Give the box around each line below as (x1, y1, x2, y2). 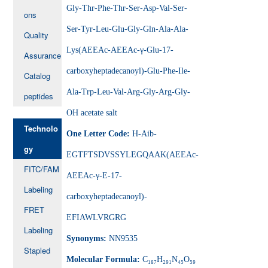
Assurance (24, 49, 62, 61)
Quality (24, 29, 49, 41)
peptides (24, 90, 54, 102)
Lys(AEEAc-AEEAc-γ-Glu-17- (66, 45, 174, 54)
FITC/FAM (24, 163, 60, 175)
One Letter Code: (66, 129, 133, 138)
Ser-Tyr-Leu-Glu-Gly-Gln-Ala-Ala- (66, 24, 189, 33)
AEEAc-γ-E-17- (66, 170, 123, 180)
